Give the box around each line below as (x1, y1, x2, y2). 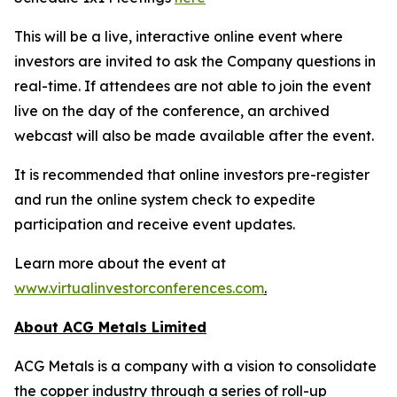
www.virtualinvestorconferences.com (14, 279, 264, 297)
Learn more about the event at (14, 254, 226, 272)
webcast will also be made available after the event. (14, 127, 374, 144)
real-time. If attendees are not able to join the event (14, 77, 371, 95)
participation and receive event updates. (14, 215, 302, 233)
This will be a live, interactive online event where (14, 27, 343, 45)
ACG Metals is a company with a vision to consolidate (14, 357, 377, 375)
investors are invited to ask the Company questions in (14, 52, 376, 70)
